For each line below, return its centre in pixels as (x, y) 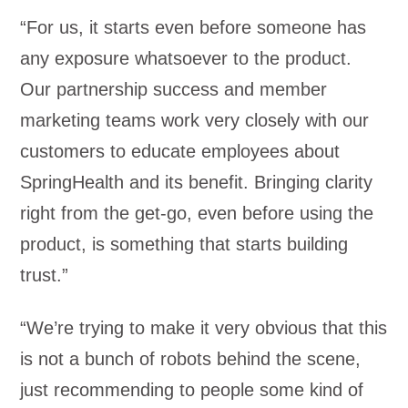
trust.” (45, 275)
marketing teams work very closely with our (195, 120)
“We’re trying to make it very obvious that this (204, 328)
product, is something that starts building (184, 244)
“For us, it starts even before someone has (194, 27)
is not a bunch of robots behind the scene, (191, 359)
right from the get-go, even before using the (197, 213)
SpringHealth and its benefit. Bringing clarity (197, 182)
